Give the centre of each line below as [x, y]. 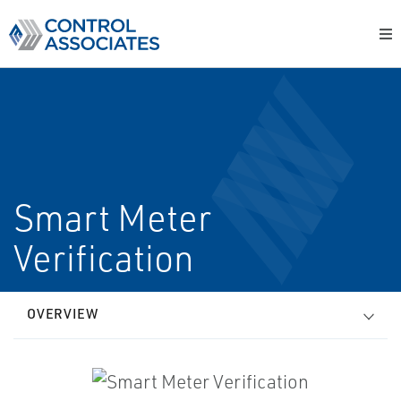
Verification [104, 258]
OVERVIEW [63, 314]
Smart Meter [112, 218]
